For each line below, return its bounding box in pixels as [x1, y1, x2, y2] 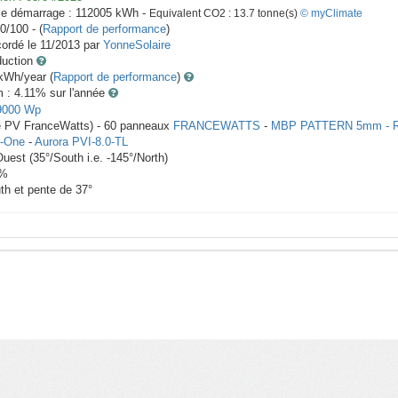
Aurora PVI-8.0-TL [35, 135, 128, 149]
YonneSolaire [103, 38, 171, 52]
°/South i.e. [45, 151, 107, 165]
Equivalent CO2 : [149, 7, 234, 20]
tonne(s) [255, 7, 300, 20]
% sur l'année [36, 86, 108, 100]
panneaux [116, 119, 173, 133]
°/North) [129, 151, 168, 165]
